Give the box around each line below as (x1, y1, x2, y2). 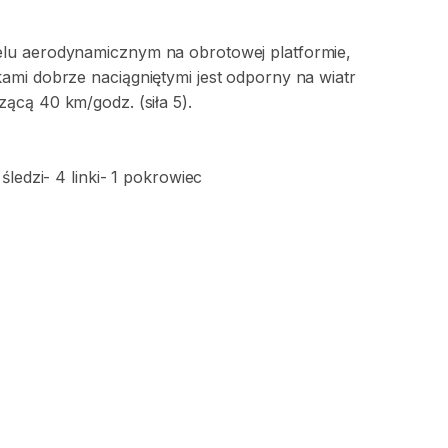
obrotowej (189, 42, 266, 62)
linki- (71, 167, 107, 187)
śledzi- (2, 167, 51, 187)
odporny (226, 67, 291, 87)
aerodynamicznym (22, 42, 161, 62)
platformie (270, 42, 347, 62)
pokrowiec (123, 167, 203, 187)
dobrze (32, 67, 87, 87)
